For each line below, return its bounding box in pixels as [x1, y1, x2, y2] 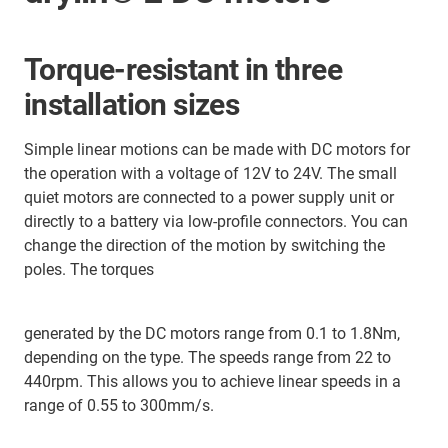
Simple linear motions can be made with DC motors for [24, 140, 410, 159]
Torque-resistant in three [24, 52, 342, 87]
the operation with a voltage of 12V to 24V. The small [24, 164, 397, 183]
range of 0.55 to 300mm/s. [24, 396, 214, 415]
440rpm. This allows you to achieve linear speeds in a [24, 372, 401, 391]
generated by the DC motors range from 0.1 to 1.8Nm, [24, 324, 400, 343]
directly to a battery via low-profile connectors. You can [24, 212, 408, 231]
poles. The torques [24, 260, 154, 279]
